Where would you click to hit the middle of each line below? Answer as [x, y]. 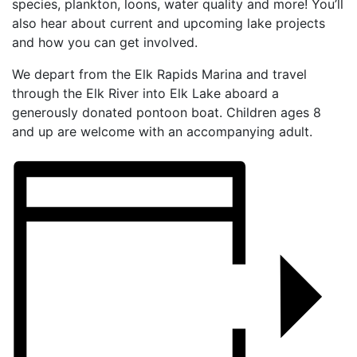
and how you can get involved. [105, 42]
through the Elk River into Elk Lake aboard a [145, 93]
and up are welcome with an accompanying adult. [162, 131]
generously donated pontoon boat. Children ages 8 [167, 112]
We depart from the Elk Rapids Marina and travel [159, 74]
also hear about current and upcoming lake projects [169, 23]
